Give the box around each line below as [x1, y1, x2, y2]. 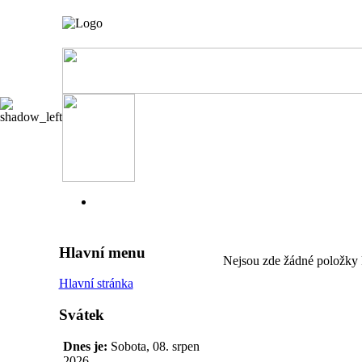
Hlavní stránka [58, 276, 133, 291]
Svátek [58, 306, 104, 324]
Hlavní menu [58, 243, 145, 261]
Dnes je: [62, 339, 111, 353]
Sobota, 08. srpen [110, 339, 200, 353]
